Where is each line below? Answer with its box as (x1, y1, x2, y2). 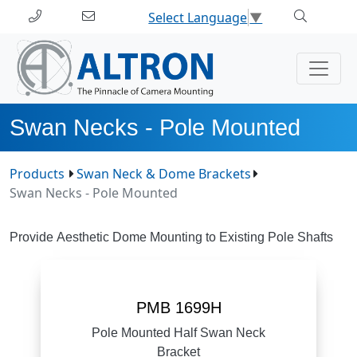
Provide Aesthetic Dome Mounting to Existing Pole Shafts (10, 229, 333, 244)
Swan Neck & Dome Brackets (76, 164, 251, 182)
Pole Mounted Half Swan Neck (92, 325, 265, 339)
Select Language (148, 8, 248, 26)
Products (10, 164, 65, 182)
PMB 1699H (135, 298, 222, 316)
